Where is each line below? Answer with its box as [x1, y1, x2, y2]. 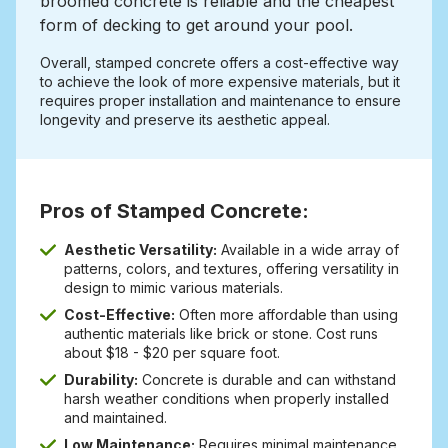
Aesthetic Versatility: [64, 241, 217, 259]
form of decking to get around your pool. [40, 15, 353, 36]
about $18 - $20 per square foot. [64, 344, 280, 362]
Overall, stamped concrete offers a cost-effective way [40, 54, 399, 72]
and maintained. [64, 409, 167, 427]
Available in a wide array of [217, 241, 399, 259]
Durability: [64, 371, 138, 389]
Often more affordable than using [175, 306, 398, 324]
